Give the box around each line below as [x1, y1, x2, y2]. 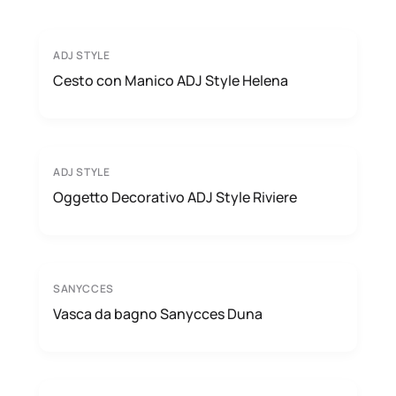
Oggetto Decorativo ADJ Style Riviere [53, 187, 297, 207]
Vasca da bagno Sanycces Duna [53, 304, 263, 324]
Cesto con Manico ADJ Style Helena [53, 71, 288, 90]
